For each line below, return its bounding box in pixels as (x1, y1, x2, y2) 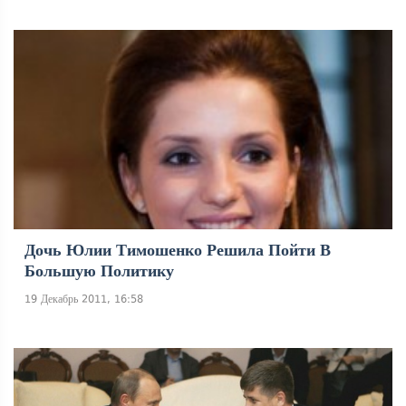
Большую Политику (24, 262, 174, 280)
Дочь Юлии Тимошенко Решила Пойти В (24, 241, 331, 259)
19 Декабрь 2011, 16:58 (24, 293, 143, 305)
